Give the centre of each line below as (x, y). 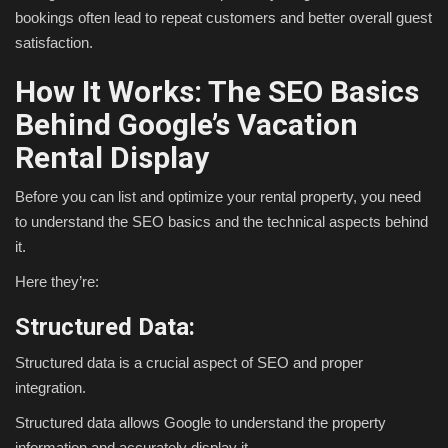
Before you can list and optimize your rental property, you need (218, 197)
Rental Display (112, 158)
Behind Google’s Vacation (186, 125)
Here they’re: (57, 282)
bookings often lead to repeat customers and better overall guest (223, 18)
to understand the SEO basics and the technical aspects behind (221, 222)
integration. (50, 388)
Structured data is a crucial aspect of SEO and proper (189, 363)
